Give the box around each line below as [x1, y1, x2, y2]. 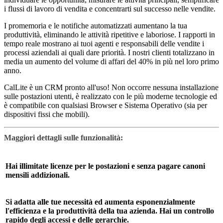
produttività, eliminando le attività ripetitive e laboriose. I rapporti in [4, 30, 215, 39]
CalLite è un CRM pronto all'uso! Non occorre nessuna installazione [4, 83, 219, 92]
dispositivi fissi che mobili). [4, 110, 92, 119]
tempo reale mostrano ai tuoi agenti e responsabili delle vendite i [4, 39, 204, 48]
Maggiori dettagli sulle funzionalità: [4, 133, 123, 142]
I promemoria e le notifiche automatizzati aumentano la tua [4, 21, 187, 30]
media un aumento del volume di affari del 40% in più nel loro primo [4, 57, 219, 66]
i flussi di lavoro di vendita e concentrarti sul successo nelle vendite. [4, 4, 216, 13]
